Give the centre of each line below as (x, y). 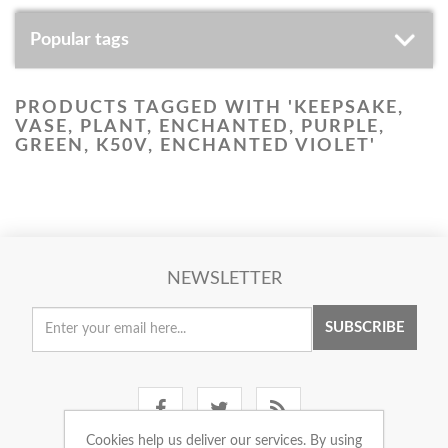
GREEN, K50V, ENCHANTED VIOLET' (195, 146)
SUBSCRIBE (364, 327)
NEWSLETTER (224, 279)
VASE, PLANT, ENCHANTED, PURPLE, (200, 127)
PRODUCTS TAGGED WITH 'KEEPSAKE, (209, 108)
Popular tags (79, 40)
